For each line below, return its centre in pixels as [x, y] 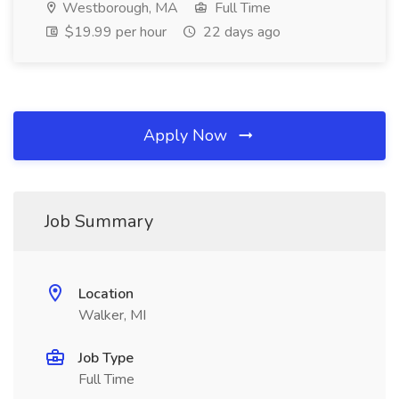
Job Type [106, 358]
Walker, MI [112, 315]
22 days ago [240, 32]
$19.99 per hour [114, 32]
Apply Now [187, 135]
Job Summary [99, 221]
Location [106, 294]
